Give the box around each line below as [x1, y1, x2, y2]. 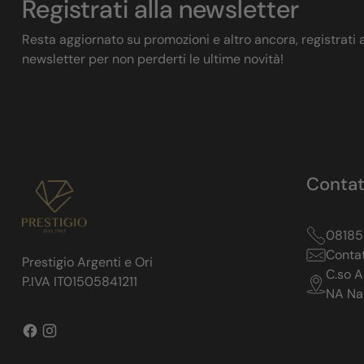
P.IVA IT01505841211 [21, 272, 137, 290]
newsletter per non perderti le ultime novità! [21, 50, 284, 67]
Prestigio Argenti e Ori [21, 253, 153, 271]
